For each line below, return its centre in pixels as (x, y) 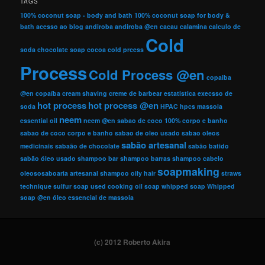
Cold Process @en (147, 75)
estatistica (180, 93)
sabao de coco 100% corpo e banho (173, 121)
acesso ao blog (60, 27)
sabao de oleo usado (148, 133)
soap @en (36, 198)
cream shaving (85, 93)
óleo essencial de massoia (93, 198)
